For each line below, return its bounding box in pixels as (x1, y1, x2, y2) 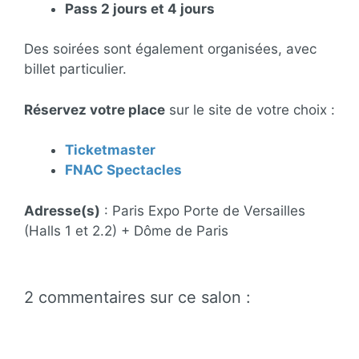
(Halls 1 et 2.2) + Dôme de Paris (24, 222, 228, 239)
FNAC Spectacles (65, 162, 182, 178)
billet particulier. (24, 61, 127, 77)
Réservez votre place (24, 101, 165, 118)
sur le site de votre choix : (165, 101, 335, 118)
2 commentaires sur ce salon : (24, 288, 251, 307)
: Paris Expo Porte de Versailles (100, 202, 305, 219)
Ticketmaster (65, 142, 155, 158)
